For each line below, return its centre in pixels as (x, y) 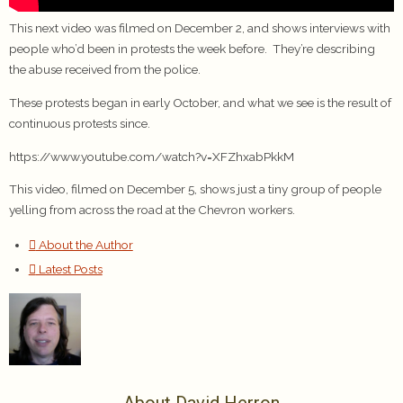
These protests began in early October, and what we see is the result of (200, 102)
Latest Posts (69, 269)
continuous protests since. (80, 123)
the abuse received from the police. (105, 70)
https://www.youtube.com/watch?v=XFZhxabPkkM (152, 156)
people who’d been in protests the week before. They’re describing (192, 49)
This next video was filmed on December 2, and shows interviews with (200, 28)
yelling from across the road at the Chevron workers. (152, 210)
